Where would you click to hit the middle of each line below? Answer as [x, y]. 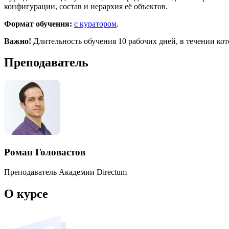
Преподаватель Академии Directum [65, 172]
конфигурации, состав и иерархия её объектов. [86, 6]
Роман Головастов [45, 152]
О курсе [26, 193]
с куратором [95, 24]
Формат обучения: [38, 24]
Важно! [18, 41]
